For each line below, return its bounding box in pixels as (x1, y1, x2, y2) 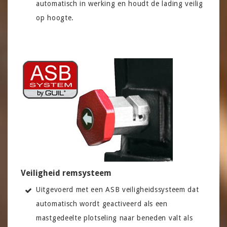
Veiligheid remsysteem (21, 168, 111, 178)
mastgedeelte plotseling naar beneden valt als (36, 213, 193, 222)
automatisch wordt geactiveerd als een (36, 199, 168, 208)
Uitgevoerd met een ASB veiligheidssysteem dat (36, 185, 199, 194)
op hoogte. (36, 13, 74, 22)
